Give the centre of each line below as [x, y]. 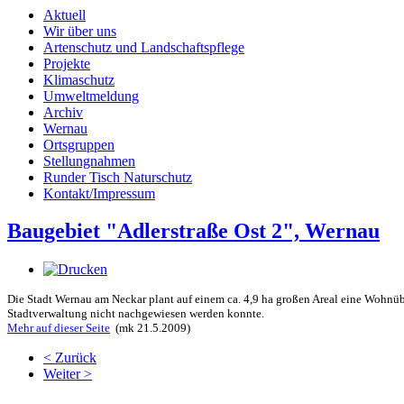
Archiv [63, 112]
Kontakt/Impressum [99, 193]
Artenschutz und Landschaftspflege [144, 47]
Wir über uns [80, 31]
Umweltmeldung [91, 96]
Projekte [67, 63]
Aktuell [64, 14]
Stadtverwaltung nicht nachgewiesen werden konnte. [136, 314]
